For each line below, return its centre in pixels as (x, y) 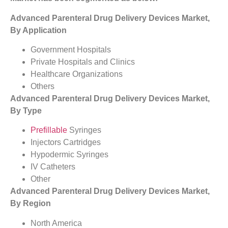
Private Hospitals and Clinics (83, 62)
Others (42, 87)
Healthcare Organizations (77, 74)
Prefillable (49, 130)
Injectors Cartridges (66, 142)
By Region (31, 204)
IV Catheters (53, 167)
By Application (38, 30)
